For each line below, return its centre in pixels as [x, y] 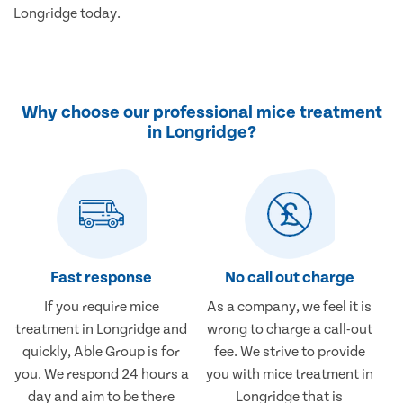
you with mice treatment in [289, 375]
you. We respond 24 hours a [101, 375]
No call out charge [289, 278]
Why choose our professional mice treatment [201, 113]
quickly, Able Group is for [102, 352]
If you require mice [101, 307]
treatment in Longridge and [102, 330]
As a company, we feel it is [290, 307]
